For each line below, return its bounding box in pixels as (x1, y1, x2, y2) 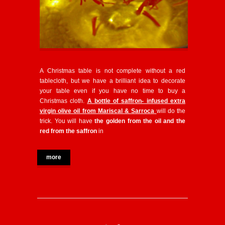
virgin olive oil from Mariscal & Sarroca (40, 107, 155, 115)
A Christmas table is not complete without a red (40, 67, 185, 74)
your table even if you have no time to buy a (40, 87, 185, 94)
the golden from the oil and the (94, 117, 186, 125)
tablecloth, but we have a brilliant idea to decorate (40, 77, 185, 84)
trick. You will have (40, 117, 95, 125)
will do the (156, 107, 186, 115)
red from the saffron (40, 127, 97, 135)
